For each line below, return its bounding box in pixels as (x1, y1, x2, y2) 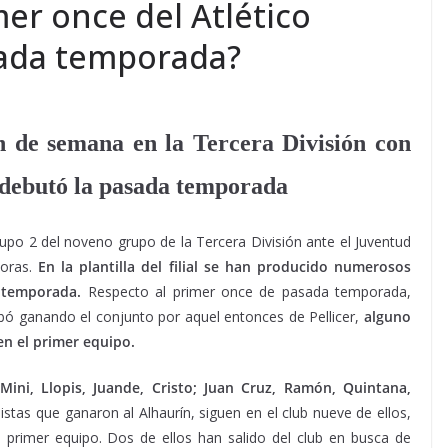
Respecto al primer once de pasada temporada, (81, 282, 411, 301)
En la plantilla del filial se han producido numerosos (38, 257, 412, 276)
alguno (359, 307, 412, 326)
